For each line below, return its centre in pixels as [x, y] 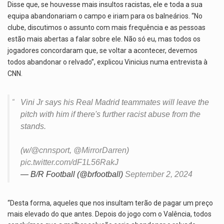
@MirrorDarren [100, 150]
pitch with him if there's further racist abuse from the [110, 114]
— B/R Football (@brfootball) [73, 174]
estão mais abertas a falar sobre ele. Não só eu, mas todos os [104, 39]
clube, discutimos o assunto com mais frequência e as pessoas [106, 27]
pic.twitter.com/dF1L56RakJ [69, 162]
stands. [33, 126]
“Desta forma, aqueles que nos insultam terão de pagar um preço [110, 203]
